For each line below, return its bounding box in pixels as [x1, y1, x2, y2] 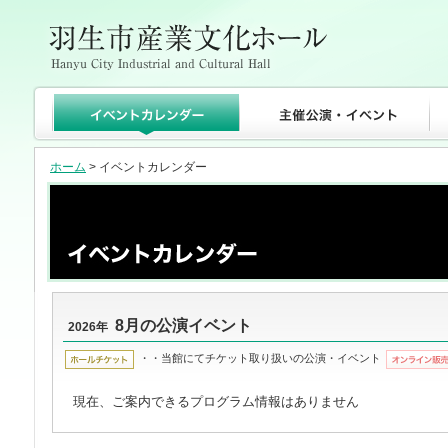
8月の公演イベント [114, 316, 252, 335]
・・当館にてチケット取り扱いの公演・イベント [139, 352, 381, 365]
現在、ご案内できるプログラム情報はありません [72, 394, 359, 410]
